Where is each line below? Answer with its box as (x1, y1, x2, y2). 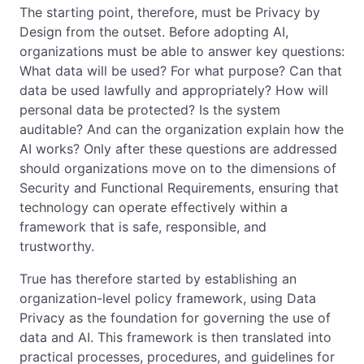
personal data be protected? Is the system (19, 101, 280, 118)
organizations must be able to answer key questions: (19, 42, 344, 59)
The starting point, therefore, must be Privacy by (19, 3, 320, 20)
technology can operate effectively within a (19, 198, 288, 215)
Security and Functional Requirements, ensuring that (19, 179, 339, 196)
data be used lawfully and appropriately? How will (19, 81, 328, 98)
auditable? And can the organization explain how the (19, 120, 344, 137)
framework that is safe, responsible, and (19, 218, 266, 235)
